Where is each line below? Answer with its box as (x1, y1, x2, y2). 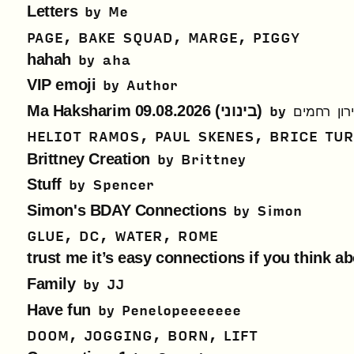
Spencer (92, 177, 154, 194)
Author (126, 77, 179, 95)
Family (27, 275, 76, 292)
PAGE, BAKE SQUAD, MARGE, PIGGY (27, 29, 299, 47)
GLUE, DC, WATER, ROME (27, 228, 218, 246)
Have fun (27, 300, 91, 318)
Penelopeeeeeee (121, 302, 241, 319)
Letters (27, 2, 78, 20)
